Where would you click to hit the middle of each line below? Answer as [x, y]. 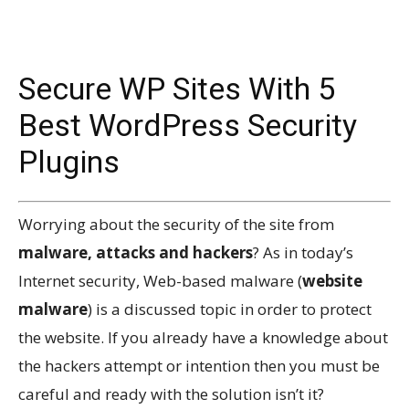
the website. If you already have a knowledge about [203, 338]
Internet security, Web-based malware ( [160, 281]
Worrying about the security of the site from [176, 225]
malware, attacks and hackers [136, 253]
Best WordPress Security [188, 125]
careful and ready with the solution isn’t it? [171, 394]
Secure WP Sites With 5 [177, 88]
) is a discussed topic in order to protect [230, 309]
